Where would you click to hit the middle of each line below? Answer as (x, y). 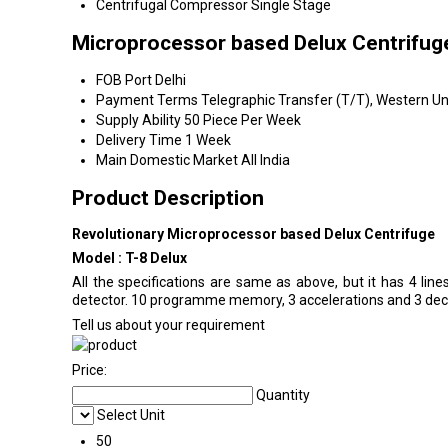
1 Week (208, 140)
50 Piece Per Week (242, 120)
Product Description (168, 197)
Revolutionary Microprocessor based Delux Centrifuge (255, 234)
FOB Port (124, 80)
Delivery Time (139, 140)
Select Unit (131, 415)
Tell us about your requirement (168, 325)
